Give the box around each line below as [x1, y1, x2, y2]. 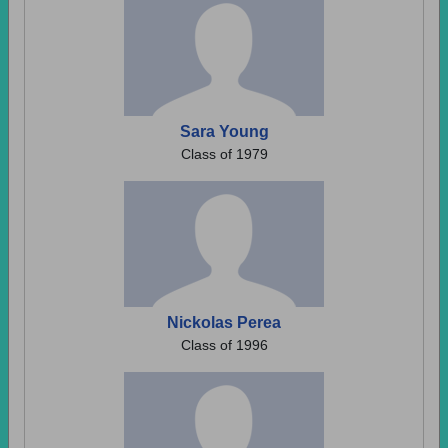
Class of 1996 [180, 337, 268, 353]
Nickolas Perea [167, 314, 281, 331]
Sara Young [179, 123, 269, 140]
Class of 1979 [180, 146, 268, 162]
